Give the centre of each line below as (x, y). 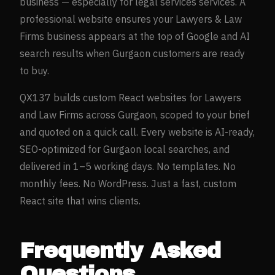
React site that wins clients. (80, 200)
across (101, 114)
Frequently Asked (120, 250)
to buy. (34, 70)
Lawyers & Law (209, 19)
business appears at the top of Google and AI (147, 36)
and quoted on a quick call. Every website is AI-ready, (137, 132)
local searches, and (187, 149)
